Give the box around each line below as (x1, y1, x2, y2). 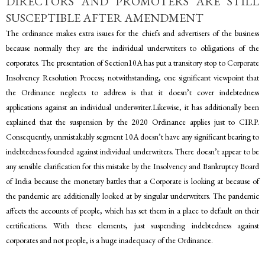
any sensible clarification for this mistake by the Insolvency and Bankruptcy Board (6, 160, 259, 172)
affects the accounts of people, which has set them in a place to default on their (6, 205, 259, 216)
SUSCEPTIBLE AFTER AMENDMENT (6, 9, 203, 25)
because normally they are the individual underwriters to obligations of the (6, 42, 259, 53)
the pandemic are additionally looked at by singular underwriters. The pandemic (6, 190, 259, 201)
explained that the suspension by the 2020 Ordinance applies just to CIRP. (6, 116, 259, 127)
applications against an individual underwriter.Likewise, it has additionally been (6, 101, 259, 112)
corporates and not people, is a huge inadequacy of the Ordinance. (6, 234, 213, 245)
